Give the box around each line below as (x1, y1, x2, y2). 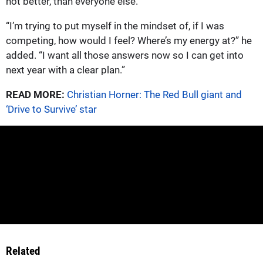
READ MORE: (6, 88, 65, 100)
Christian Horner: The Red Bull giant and (67, 88, 242, 100)
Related (6, 244, 40, 258)
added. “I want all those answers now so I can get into (6, 49, 244, 61)
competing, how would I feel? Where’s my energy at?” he (6, 34, 252, 46)
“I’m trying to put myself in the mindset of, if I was (6, 19, 224, 32)
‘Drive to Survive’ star (6, 103, 97, 115)
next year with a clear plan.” (6, 63, 125, 76)
